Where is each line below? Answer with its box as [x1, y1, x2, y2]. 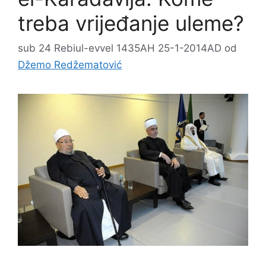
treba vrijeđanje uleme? [18, 11, 244, 36]
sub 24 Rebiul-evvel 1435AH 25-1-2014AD [18, 42, 221, 54]
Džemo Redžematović [18, 58, 122, 71]
